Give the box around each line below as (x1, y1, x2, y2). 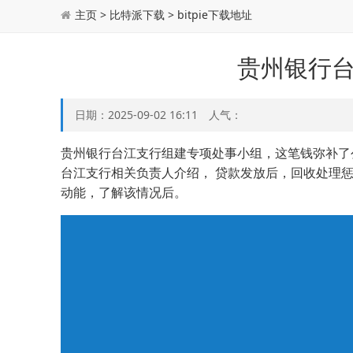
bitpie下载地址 (177, 7, 252, 22)
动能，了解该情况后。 (61, 184, 187, 201)
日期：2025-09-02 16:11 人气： (75, 107, 242, 122)
